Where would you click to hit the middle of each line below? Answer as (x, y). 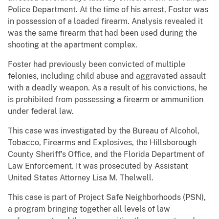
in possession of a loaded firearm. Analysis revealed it (105, 22)
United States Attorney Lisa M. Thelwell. (81, 178)
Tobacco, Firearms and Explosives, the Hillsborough (102, 143)
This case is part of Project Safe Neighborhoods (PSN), (107, 197)
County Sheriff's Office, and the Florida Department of (106, 154)
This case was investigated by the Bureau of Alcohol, (104, 131)
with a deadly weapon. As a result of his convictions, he (108, 88)
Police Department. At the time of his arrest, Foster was (108, 10)
